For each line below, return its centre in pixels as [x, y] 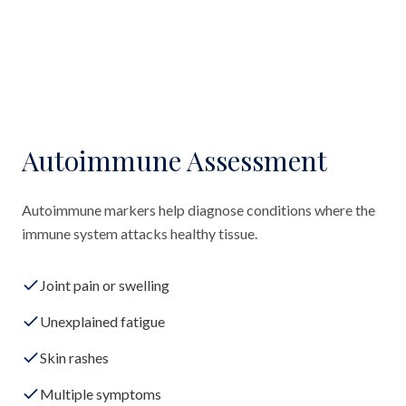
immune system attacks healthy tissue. [140, 233]
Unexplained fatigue [102, 321]
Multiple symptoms [101, 394]
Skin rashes [74, 358]
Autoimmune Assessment [174, 160]
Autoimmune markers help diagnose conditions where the [198, 210]
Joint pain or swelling [105, 285]
